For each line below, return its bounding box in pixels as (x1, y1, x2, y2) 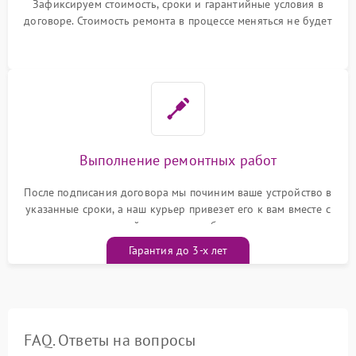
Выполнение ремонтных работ (79, 150, 277, 169)
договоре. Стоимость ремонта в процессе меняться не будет (24, 13, 332, 28)
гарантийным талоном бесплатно (93, 218, 263, 233)
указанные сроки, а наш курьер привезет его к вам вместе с (25, 201, 331, 216)
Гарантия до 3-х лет (128, 242, 228, 257)
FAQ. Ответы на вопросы (24, 329, 196, 350)
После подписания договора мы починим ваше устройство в (24, 184, 332, 199)
